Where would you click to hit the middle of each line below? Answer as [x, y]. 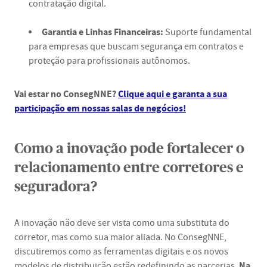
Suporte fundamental [207, 32]
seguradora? [56, 187]
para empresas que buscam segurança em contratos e [136, 46]
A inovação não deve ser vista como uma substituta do [122, 223]
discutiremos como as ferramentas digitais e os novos [121, 252]
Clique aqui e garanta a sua [173, 94]
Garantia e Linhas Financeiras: [103, 32]
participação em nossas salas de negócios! [100, 108]
